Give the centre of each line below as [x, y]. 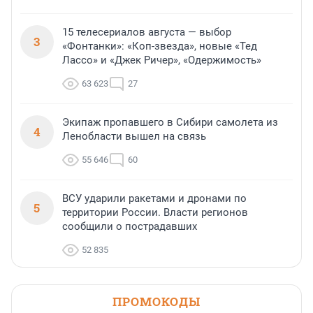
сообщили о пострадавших [130, 227]
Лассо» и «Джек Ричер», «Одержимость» [162, 60]
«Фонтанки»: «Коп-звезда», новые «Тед [160, 46]
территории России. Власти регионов [155, 213]
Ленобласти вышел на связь [134, 137]
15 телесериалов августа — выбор [147, 32]
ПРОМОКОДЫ [156, 302]
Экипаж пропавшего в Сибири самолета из [170, 123]
